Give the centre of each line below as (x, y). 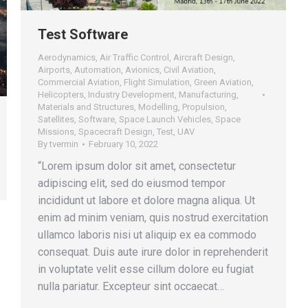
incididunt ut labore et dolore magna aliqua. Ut (146, 201)
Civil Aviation (189, 70)
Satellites (56, 120)
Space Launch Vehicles (165, 120)
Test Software (83, 35)
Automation (98, 70)
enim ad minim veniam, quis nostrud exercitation (153, 218)
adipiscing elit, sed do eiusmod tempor (132, 184)
